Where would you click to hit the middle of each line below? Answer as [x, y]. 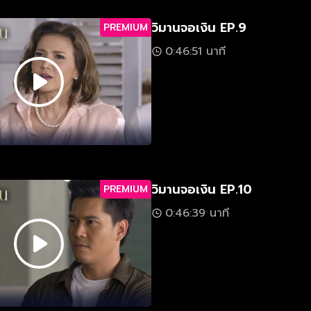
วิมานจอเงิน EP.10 [202, 190]
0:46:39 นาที [197, 213]
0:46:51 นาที [195, 51]
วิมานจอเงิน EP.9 [199, 28]
